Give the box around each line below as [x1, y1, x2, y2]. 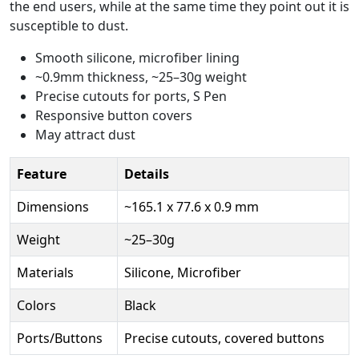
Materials [17, 263, 74, 281]
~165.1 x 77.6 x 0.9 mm [124, 197, 259, 216]
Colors [17, 296, 56, 314]
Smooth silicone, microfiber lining [35, 48, 240, 67]
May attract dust [35, 125, 135, 143]
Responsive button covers [35, 106, 192, 124]
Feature [17, 164, 67, 183]
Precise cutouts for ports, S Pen [35, 87, 227, 105]
